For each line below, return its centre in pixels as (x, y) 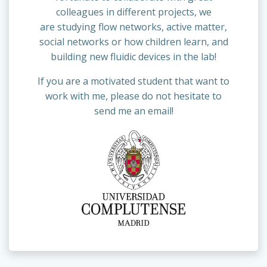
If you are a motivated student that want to (133, 81)
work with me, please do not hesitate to (133, 96)
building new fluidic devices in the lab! (133, 56)
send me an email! (133, 111)
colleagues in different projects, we (133, 12)
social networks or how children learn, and (133, 41)
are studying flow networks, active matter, (133, 27)
